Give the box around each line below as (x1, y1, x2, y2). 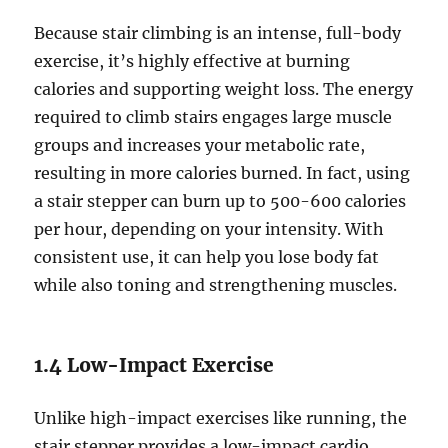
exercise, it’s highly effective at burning (34, 51, 351, 72)
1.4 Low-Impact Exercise (34, 353, 275, 378)
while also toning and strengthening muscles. (34, 275, 398, 296)
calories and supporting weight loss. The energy (34, 79, 414, 100)
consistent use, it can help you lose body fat (34, 247, 380, 268)
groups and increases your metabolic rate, (34, 135, 366, 156)
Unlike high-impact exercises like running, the (34, 408, 408, 429)
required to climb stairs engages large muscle (34, 107, 393, 128)
